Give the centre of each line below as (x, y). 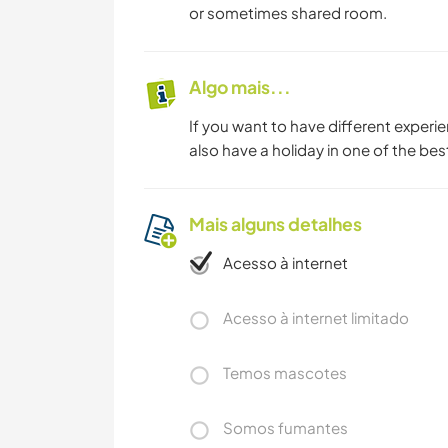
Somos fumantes (285, 428)
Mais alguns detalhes (275, 224)
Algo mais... (240, 87)
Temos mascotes (285, 373)
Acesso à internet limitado (316, 318)
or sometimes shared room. (288, 13)
